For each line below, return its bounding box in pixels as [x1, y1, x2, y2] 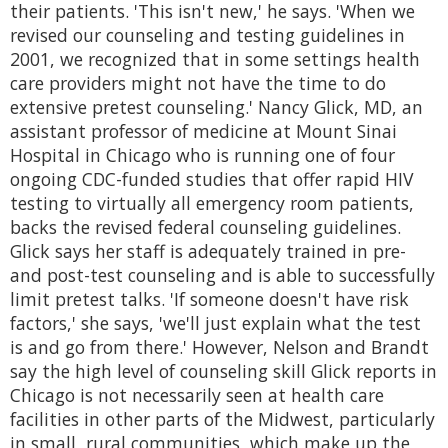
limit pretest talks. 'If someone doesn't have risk [10, 287, 409, 312]
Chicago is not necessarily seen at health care [10, 383, 384, 408]
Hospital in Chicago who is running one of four [10, 143, 395, 168]
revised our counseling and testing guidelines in [10, 23, 405, 48]
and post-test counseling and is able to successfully [10, 263, 435, 288]
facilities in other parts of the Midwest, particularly [10, 407, 435, 432]
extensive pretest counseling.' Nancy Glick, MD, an [10, 95, 423, 120]
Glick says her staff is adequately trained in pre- [10, 239, 406, 264]
